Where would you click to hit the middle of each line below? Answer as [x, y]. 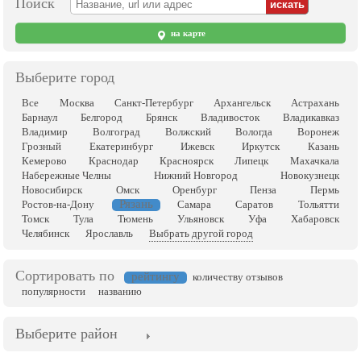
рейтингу [156, 276]
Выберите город [65, 77]
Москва [77, 103]
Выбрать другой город [201, 233]
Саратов [255, 204]
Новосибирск [52, 190]
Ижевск [198, 146]
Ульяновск [200, 219]
